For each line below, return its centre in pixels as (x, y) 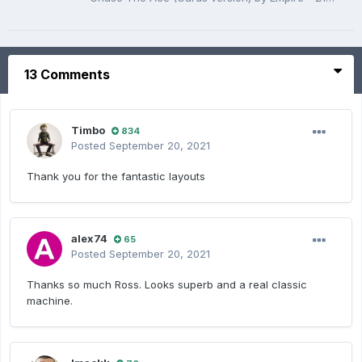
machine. (50, 301)
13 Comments (67, 75)
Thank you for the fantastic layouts (116, 177)
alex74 (89, 239)
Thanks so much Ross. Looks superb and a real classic (167, 285)
